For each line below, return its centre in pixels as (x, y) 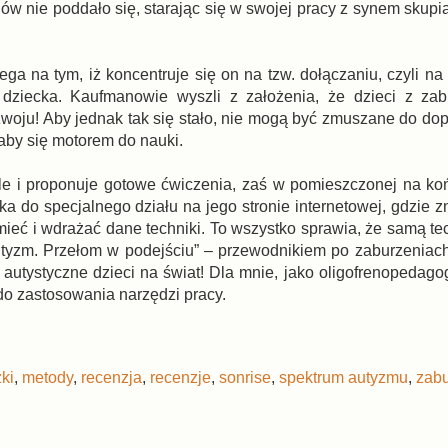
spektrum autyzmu (343, 377)
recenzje (180, 377)
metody (47, 377)
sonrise (245, 377)
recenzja (111, 377)
